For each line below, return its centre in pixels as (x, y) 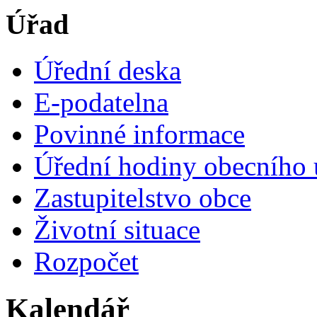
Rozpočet (86, 261)
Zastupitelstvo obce (143, 197)
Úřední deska (108, 70)
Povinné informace (139, 134)
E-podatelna (101, 102)
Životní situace (117, 229)
